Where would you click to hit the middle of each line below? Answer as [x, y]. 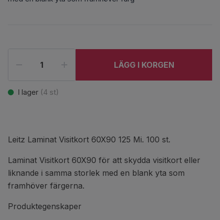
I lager [28, 92]
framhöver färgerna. [46, 186]
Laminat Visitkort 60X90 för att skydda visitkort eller [104, 160]
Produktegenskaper [45, 206]
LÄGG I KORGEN [144, 65]
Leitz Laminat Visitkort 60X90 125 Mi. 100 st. [89, 139]
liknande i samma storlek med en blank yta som [96, 173]
